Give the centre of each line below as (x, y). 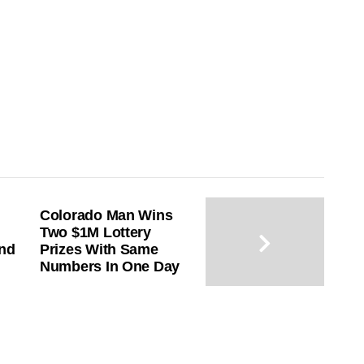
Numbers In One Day (110, 267)
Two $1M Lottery (95, 233)
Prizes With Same (99, 250)
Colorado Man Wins (106, 216)
